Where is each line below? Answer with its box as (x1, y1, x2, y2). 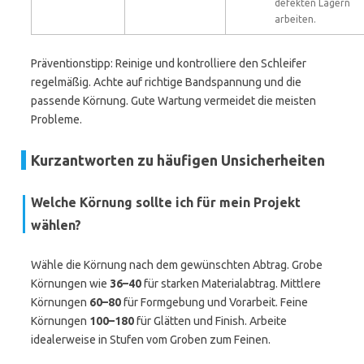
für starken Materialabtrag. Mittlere (141, 277, 321, 290)
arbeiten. (275, 14, 316, 24)
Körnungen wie (31, 277, 110, 290)
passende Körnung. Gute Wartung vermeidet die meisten (31, 94, 316, 107)
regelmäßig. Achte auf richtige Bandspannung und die (31, 76, 301, 89)
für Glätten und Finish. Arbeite (134, 314, 287, 327)
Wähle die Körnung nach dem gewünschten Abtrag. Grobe (31, 258, 323, 271)
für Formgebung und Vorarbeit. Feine (121, 296, 308, 309)
